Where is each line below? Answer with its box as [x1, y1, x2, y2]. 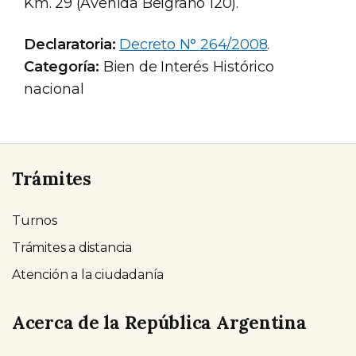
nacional [24, 80, 84, 99]
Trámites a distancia [12, 239, 132, 255]
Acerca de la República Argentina [12, 310, 307, 334]
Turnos [12, 212, 57, 228]
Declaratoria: [24, 36, 116, 54]
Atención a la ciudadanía [12, 266, 164, 282]
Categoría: [24, 58, 99, 76]
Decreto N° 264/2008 [119, 36, 268, 54]
